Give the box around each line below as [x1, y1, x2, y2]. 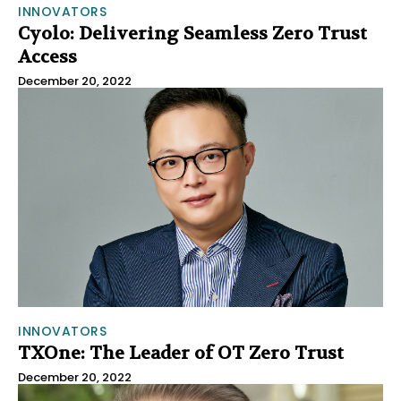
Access [18, 45, 77, 68]
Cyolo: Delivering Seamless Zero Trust [18, 21, 367, 45]
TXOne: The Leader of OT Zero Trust [18, 341, 344, 364]
